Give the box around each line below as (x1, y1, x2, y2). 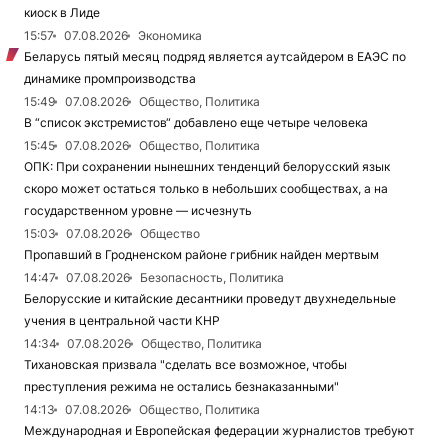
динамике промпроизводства (24, 71, 196, 87)
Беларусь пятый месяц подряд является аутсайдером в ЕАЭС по (24, 49, 406, 65)
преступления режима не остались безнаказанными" (24, 379, 339, 395)
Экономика (138, 28, 202, 44)
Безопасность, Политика (140, 270, 284, 286)
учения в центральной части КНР (24, 313, 220, 329)
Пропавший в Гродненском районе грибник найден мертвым (24, 247, 379, 263)
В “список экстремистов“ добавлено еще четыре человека (24, 115, 368, 131)
